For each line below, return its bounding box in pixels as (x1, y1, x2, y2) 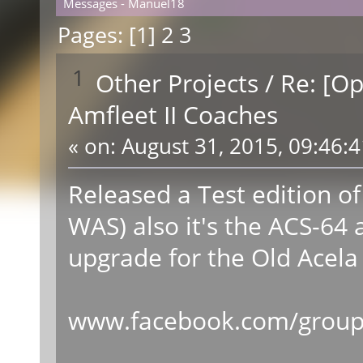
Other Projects (96, 65, 259, 100)
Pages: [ (58, 19, 137, 50)
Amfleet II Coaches (67, 96, 278, 131)
